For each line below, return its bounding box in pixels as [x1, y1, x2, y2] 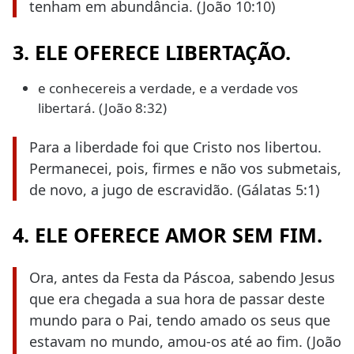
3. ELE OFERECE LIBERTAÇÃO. [13, 38, 291, 66]
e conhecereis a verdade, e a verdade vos [38, 78, 298, 97]
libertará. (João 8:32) [38, 98, 167, 117]
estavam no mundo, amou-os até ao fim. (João [29, 332, 341, 352]
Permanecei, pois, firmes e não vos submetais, [29, 158, 341, 178]
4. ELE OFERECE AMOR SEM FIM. [13, 221, 322, 249]
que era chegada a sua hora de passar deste [29, 289, 325, 309]
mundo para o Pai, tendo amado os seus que [29, 311, 330, 330]
